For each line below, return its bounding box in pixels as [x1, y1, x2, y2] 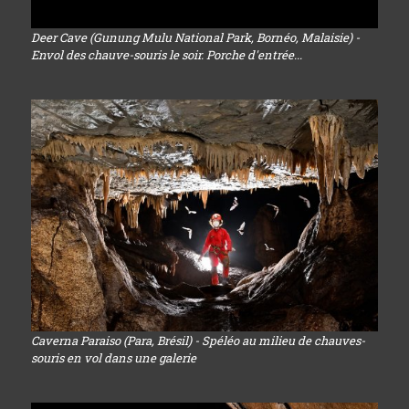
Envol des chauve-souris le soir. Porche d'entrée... [30, 47, 302, 64]
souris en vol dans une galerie [30, 349, 196, 366]
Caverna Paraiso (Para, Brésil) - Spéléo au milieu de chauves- [30, 331, 365, 349]
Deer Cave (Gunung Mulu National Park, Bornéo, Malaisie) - [30, 29, 360, 47]
